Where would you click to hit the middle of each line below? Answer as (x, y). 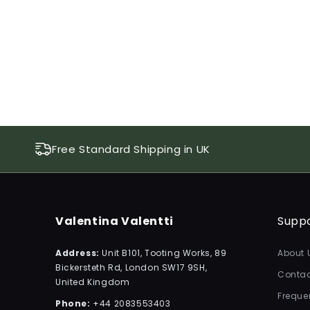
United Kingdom (93, 282)
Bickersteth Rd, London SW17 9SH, (131, 267)
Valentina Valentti (115, 221)
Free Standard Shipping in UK (131, 149)
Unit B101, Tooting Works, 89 (164, 253)
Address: (79, 253)
